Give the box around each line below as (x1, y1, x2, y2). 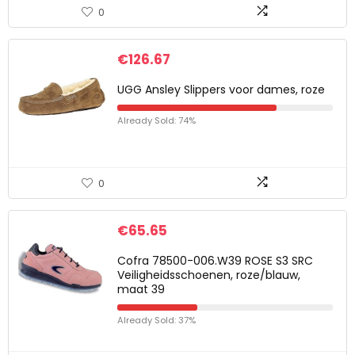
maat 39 (117, 281, 165, 297)
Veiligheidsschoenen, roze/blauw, (117, 267, 300, 283)
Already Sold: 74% (117, 114, 196, 127)
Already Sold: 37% (117, 314, 196, 326)
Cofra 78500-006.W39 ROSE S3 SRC (117, 253, 313, 269)
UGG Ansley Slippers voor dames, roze (117, 82, 325, 97)
